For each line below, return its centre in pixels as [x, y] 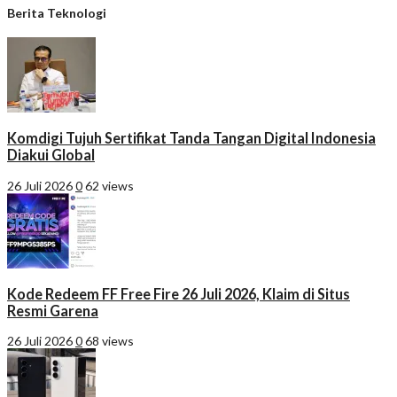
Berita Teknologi [57, 13]
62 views [109, 185]
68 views [109, 341]
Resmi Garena [53, 310]
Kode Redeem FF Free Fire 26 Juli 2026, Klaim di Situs [179, 293]
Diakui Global [51, 155]
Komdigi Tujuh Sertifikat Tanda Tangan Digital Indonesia [191, 138]
